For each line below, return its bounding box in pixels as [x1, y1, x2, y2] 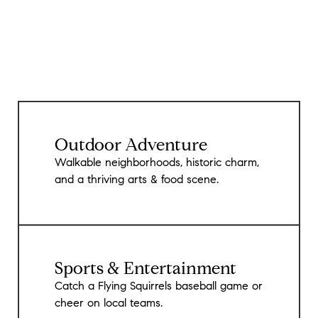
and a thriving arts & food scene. [55, 174, 219, 186]
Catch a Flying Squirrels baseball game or [55, 280, 263, 292]
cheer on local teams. [55, 297, 163, 309]
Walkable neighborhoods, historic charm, [55, 157, 259, 169]
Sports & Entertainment [55, 261, 236, 278]
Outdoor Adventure [55, 137, 207, 155]
